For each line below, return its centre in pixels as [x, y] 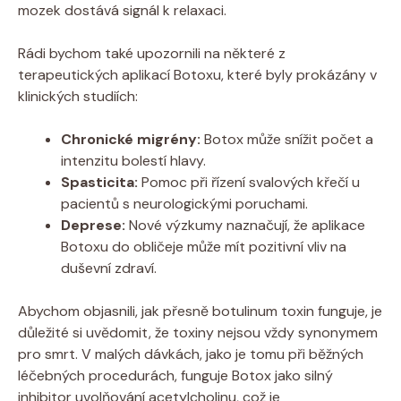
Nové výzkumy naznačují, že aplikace [245, 225]
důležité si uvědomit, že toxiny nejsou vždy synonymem [198, 332]
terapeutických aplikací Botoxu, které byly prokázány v [197, 74]
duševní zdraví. [109, 268]
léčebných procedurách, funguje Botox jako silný [175, 375]
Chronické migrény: [131, 139]
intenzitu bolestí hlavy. [133, 160]
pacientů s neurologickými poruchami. [184, 203]
